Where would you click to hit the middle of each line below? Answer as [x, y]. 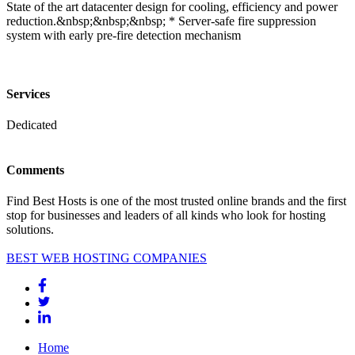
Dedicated [32, 124]
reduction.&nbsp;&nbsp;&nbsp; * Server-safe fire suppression [161, 21]
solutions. [30, 230]
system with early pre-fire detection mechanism [124, 36]
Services [28, 94]
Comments [35, 170]
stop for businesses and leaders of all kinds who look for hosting [166, 216]
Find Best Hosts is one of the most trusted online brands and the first [176, 201]
